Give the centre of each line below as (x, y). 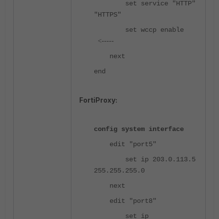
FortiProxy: (98, 100)
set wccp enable (139, 30)
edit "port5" (125, 144)
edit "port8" (125, 201)
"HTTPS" (108, 14)
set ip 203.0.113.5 (145, 159)
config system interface (139, 129)
